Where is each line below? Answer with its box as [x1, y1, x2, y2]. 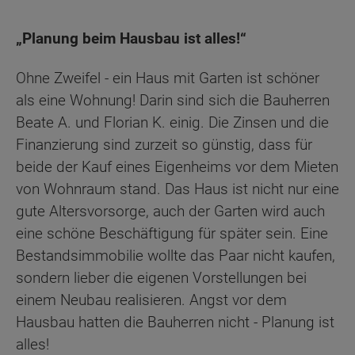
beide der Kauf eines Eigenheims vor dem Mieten [16, 158, 338, 177]
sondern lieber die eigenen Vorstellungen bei [16, 269, 307, 288]
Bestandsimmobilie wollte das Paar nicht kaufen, [16, 246, 335, 265]
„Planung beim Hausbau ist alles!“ [16, 29, 246, 48]
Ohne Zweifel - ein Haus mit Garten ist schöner [16, 69, 319, 88]
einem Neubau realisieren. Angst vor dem [16, 291, 287, 310]
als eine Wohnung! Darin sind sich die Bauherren [16, 91, 330, 110]
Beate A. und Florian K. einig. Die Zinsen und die [16, 113, 329, 132]
